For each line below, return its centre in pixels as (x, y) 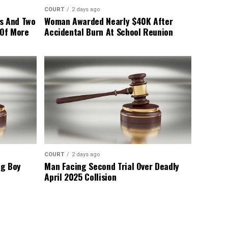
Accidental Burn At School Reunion (109, 32)
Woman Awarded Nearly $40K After (109, 21)
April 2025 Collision (80, 177)
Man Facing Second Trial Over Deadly (112, 166)
